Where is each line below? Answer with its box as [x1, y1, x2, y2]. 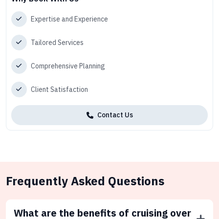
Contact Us [97, 110, 133, 119]
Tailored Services [31, 38, 84, 47]
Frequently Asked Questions [6, 173, 164, 189]
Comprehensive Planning [31, 61, 105, 70]
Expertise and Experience [31, 14, 108, 23]
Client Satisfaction [31, 85, 88, 94]
